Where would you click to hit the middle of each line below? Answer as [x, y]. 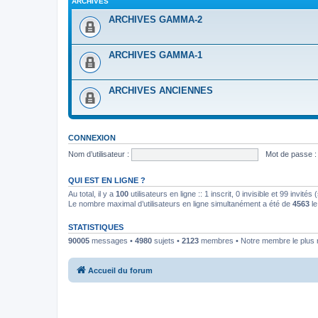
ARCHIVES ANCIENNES [161, 91]
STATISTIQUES [96, 227]
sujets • [167, 241]
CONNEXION [92, 138]
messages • [112, 241]
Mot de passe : [291, 154]
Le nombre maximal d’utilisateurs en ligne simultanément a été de [180, 204]
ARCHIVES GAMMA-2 [155, 20]
